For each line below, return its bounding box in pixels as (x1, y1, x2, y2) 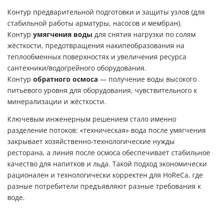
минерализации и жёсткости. (7, 98, 106, 106)
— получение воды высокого (98, 75, 197, 84)
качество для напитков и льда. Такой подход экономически (7, 160, 207, 168)
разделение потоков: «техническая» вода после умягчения (7, 127, 206, 135)
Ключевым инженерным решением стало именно (7, 115, 176, 124)
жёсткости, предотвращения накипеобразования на (7, 42, 184, 50)
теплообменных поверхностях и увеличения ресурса (7, 53, 186, 61)
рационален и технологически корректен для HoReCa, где (7, 171, 203, 180)
